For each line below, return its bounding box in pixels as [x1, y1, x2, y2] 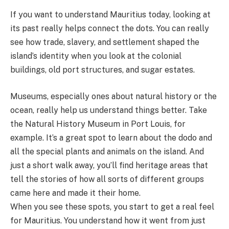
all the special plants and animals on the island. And [10, 147, 204, 157]
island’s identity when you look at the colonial [10, 51, 181, 61]
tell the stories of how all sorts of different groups [10, 174, 204, 185]
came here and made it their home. [10, 188, 141, 198]
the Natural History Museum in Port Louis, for [10, 119, 186, 129]
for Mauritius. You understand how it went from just [10, 216, 205, 226]
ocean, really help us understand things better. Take [10, 105, 207, 116]
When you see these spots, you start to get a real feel [10, 202, 214, 212]
